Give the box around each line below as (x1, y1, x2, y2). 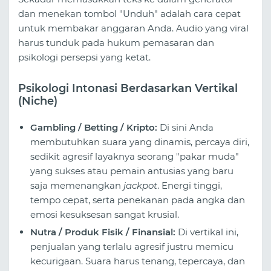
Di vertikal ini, (175, 226, 238, 238)
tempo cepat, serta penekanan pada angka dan (30, 194, 245, 206)
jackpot (123, 180, 157, 192)
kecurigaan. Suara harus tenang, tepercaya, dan (30, 255, 245, 267)
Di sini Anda (157, 122, 214, 134)
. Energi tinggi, (157, 180, 222, 192)
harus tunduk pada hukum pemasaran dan (18, 36, 214, 48)
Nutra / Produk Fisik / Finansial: (30, 226, 175, 238)
